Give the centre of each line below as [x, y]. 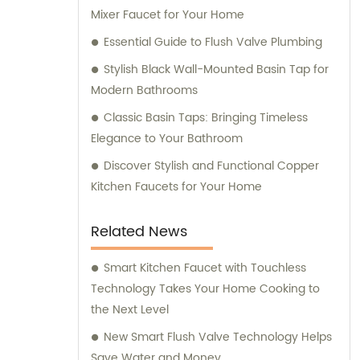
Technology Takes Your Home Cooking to [205, 289]
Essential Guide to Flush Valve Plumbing [213, 43]
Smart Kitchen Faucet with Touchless [205, 268]
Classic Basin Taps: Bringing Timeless [206, 118]
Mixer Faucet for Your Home [168, 15]
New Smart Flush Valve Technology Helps [218, 337]
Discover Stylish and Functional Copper [211, 166]
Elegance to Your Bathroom [167, 139]
